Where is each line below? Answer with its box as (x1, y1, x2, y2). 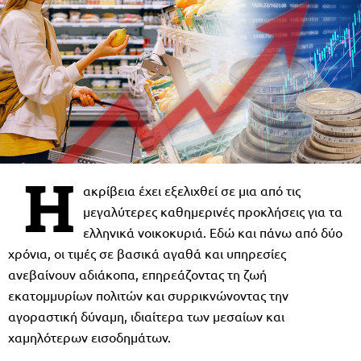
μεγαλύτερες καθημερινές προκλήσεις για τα (83, 202, 342, 219)
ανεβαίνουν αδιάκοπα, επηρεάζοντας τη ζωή (8, 265, 267, 282)
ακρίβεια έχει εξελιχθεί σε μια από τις (83, 181, 301, 198)
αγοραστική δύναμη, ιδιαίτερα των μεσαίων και (8, 307, 284, 324)
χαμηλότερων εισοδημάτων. (8, 328, 171, 345)
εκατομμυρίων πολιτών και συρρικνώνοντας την (8, 286, 288, 303)
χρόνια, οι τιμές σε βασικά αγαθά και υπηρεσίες (8, 244, 286, 261)
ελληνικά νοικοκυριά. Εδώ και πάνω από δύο (83, 223, 342, 240)
